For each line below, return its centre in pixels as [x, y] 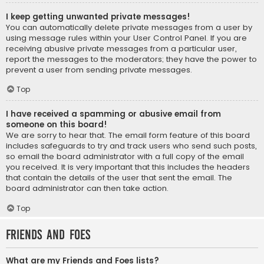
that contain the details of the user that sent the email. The [119, 178]
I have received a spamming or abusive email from [113, 114]
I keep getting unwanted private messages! [98, 16]
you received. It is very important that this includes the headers [128, 167]
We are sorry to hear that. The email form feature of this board [128, 136]
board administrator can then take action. [87, 189]
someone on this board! [57, 125]
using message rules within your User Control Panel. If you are [126, 38]
